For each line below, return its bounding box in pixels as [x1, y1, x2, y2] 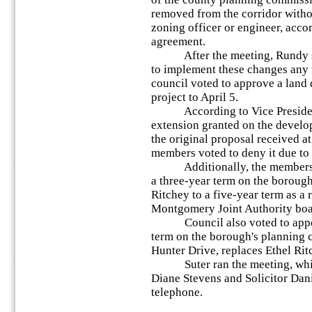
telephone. [151, 286, 203, 299]
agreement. [151, 35, 205, 48]
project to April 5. [151, 91, 238, 104]
